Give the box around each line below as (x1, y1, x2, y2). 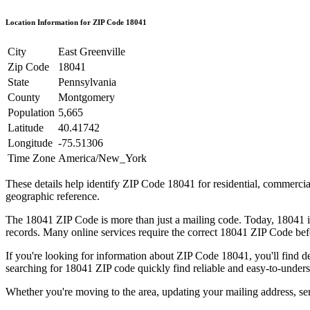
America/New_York (58, 152, 147, 164)
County (8, 91, 40, 103)
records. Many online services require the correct (6, 226, 220, 238)
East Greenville (58, 45, 125, 57)
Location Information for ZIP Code (6, 17, 126, 26)
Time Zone (8, 152, 55, 164)
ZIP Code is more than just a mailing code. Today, (53, 213, 277, 226)
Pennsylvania (58, 75, 116, 88)
